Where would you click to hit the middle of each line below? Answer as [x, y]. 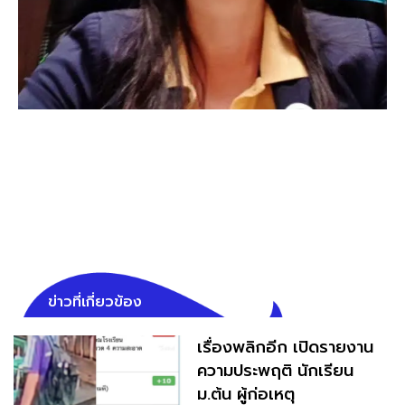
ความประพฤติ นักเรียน [275, 370]
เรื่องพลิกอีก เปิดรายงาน [285, 347]
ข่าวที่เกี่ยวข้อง [95, 301]
